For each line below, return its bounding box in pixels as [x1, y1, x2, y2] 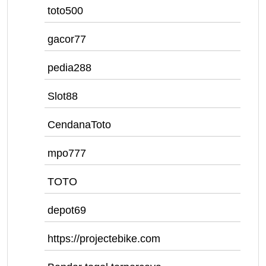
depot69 [47, 204, 86, 216]
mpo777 [47, 147, 86, 159]
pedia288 [47, 62, 91, 74]
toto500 [47, 5, 83, 17]
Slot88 [47, 90, 78, 102]
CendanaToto [47, 119, 111, 131]
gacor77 [47, 33, 86, 45]
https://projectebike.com [47, 233, 160, 245]
